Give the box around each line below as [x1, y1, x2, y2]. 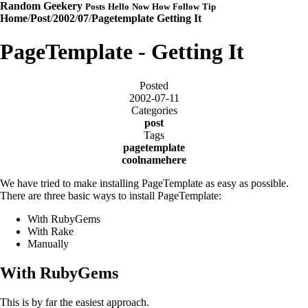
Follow [173, 2, 199, 12]
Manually [27, 237, 69, 250]
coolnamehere [122, 153, 186, 166]
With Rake [27, 225, 74, 237]
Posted [140, 79, 168, 91]
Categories [131, 104, 177, 116]
